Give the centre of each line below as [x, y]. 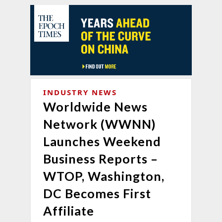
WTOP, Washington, [104, 176]
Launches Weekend [102, 141]
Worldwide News [95, 106]
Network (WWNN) [99, 124]
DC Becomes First [97, 193]
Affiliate [70, 210]
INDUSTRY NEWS [80, 92]
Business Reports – [100, 158]
